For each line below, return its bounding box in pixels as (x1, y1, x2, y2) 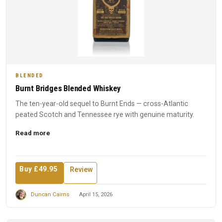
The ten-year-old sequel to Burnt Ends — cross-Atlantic (15, 100, 188, 108)
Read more (15, 129, 50, 137)
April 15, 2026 (79, 191, 112, 198)
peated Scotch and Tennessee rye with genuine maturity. (15, 111, 194, 119)
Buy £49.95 (19, 165, 57, 173)
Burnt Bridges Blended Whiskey (15, 83, 121, 94)
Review (70, 166, 93, 174)
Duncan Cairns (31, 191, 69, 198)
